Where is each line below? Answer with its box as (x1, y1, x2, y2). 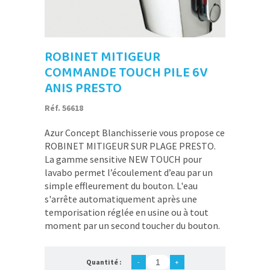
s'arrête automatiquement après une (45, 193, 197, 205)
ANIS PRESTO (45, 78, 122, 99)
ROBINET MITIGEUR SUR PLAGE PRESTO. (45, 140, 216, 152)
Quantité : (86, 257, 122, 266)
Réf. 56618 (45, 102, 83, 113)
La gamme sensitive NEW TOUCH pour (45, 153, 202, 165)
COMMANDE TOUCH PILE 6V (45, 62, 207, 84)
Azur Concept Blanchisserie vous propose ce (45, 127, 225, 139)
